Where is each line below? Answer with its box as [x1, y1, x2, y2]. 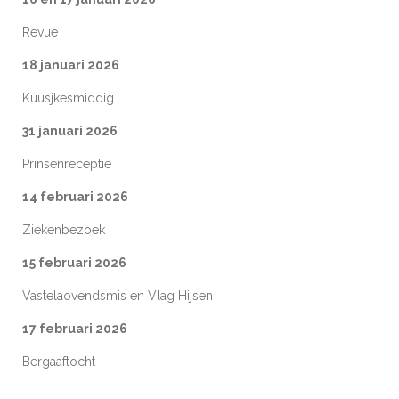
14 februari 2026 [22, 189, 128, 204]
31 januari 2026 [22, 123, 118, 138]
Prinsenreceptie [22, 156, 111, 171]
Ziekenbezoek [22, 222, 105, 237]
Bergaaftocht [22, 354, 95, 369]
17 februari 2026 [22, 321, 127, 336]
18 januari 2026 [22, 57, 119, 72]
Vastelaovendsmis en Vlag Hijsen [22, 288, 213, 303]
